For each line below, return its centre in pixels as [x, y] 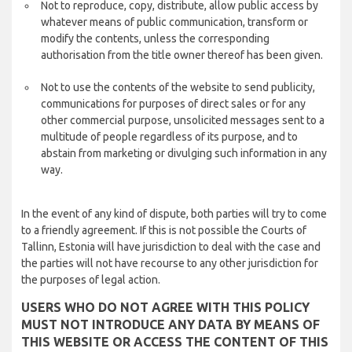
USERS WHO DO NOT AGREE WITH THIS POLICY [165, 307]
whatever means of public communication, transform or [174, 22]
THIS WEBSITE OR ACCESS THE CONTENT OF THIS [175, 342]
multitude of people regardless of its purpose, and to [169, 137]
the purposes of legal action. [91, 280]
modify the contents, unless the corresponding [155, 38]
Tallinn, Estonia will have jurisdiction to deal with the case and [171, 247]
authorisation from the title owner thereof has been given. [182, 55]
